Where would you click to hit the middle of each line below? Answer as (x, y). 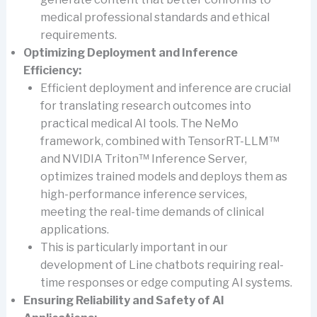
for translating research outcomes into (145, 105)
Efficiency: (52, 70)
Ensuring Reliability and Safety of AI (123, 300)
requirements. (78, 35)
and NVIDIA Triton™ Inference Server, (143, 158)
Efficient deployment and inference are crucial (165, 88)
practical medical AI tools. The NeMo (139, 123)
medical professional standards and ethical (155, 17)
